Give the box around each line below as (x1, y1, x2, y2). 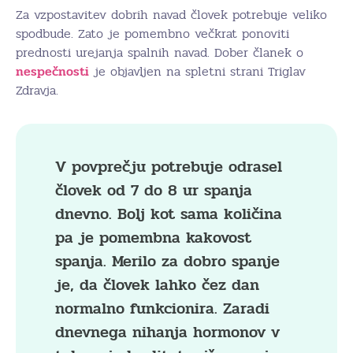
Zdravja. (16, 80, 58, 100)
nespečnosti (16, 61, 89, 81)
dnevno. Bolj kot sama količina (55, 201, 282, 226)
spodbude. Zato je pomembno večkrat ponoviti (16, 23, 289, 43)
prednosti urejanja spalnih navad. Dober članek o (16, 42, 303, 62)
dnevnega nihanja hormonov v (55, 319, 280, 344)
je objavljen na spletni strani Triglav (89, 61, 306, 81)
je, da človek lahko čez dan (55, 272, 259, 297)
